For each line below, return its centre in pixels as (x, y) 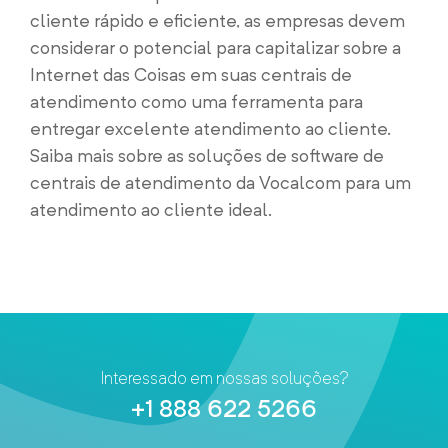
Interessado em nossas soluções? (224, 378)
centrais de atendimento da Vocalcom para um (220, 182)
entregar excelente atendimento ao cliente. (210, 128)
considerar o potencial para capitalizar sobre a (215, 47)
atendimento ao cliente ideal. (151, 209)
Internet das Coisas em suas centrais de (191, 74)
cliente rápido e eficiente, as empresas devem (217, 20)
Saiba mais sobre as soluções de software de (207, 155)
